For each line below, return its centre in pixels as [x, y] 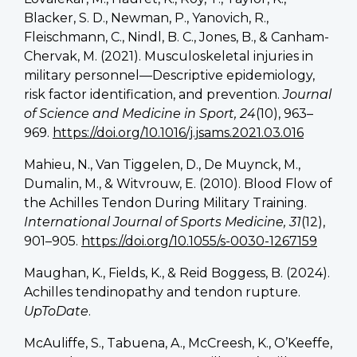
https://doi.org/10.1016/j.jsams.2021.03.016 [178, 132]
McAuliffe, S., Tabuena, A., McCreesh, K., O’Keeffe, [178, 343]
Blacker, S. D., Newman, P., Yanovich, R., [146, 18]
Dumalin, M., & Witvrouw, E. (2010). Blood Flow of [178, 183]
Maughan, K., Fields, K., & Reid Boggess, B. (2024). [177, 273]
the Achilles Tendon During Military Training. [165, 202]
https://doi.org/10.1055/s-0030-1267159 [199, 241]
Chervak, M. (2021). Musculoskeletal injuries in [169, 56]
